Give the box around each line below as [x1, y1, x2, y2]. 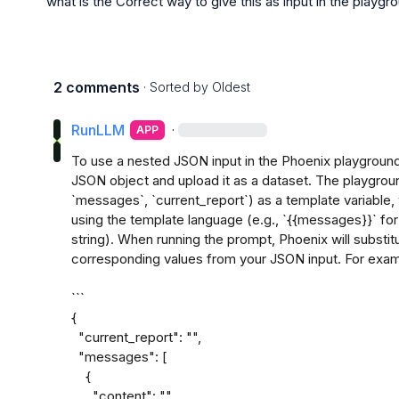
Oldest [212, 79, 250, 94]
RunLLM [71, 121, 126, 139]
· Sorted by [143, 79, 208, 94]
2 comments [53, 78, 140, 96]
